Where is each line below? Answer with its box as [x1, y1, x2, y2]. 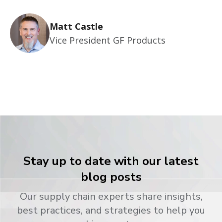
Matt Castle [50, 20, 103, 33]
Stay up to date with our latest [23, 153, 199, 169]
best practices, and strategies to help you [17, 204, 205, 218]
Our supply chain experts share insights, [19, 190, 203, 204]
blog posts [80, 169, 142, 185]
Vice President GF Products [50, 34, 166, 47]
